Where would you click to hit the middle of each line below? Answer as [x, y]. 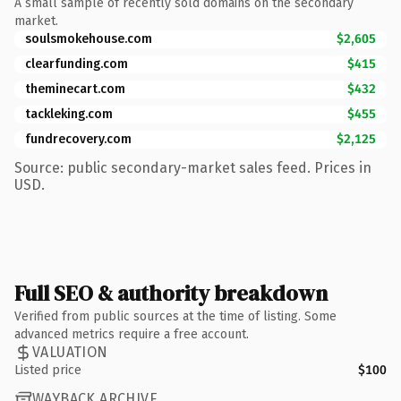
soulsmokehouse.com [89, 38]
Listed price [48, 370]
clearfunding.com [77, 64]
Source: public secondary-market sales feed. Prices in [193, 167]
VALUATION [70, 352]
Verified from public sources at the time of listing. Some [175, 316]
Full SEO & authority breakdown [171, 293]
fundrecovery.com [78, 139]
